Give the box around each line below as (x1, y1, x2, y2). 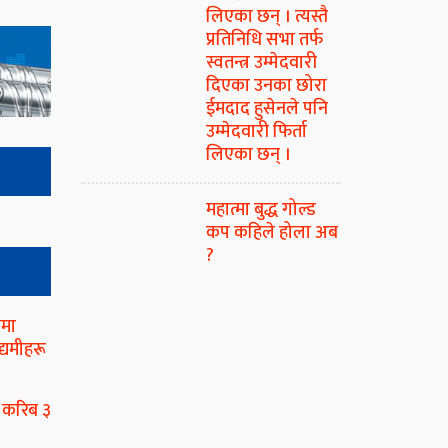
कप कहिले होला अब (206, 218, 338, 249)
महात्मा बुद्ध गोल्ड (206, 195, 316, 226)
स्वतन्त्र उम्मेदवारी (206, 48, 317, 79)
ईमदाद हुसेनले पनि (206, 94, 328, 125)
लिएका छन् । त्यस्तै (206, 2, 328, 33)
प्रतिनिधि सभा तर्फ (206, 25, 323, 56)
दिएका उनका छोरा (206, 71, 327, 102)
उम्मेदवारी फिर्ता (206, 117, 307, 148)
